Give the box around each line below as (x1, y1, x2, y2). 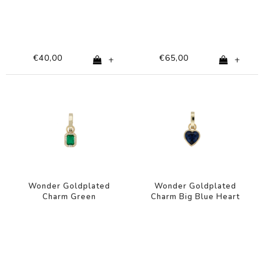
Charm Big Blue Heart (150, 191, 240, 202)
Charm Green (42, 191, 96, 202)
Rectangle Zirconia (31, 202, 107, 213)
